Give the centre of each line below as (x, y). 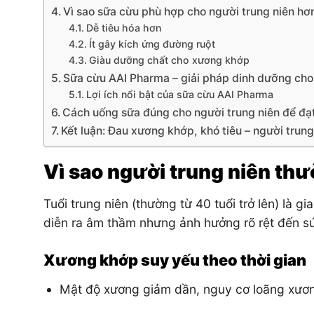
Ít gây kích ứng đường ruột (152, 43)
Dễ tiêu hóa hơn (123, 27)
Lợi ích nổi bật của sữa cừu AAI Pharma (179, 94)
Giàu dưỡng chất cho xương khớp (169, 60)
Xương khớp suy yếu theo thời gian (175, 260)
